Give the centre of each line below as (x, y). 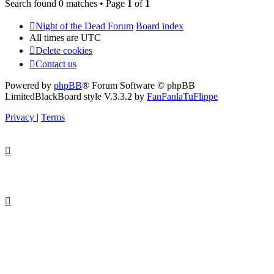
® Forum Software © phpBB (139, 86)
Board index (160, 26)
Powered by (29, 86)
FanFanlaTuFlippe (182, 97)
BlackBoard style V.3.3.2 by (91, 97)
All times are (55, 38)
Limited (20, 97)
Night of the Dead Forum (84, 26)
